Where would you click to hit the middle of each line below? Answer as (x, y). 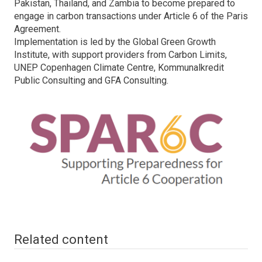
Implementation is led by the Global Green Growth (115, 42)
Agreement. (39, 29)
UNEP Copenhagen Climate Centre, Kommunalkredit (119, 68)
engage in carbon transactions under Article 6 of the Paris (131, 16)
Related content (61, 240)
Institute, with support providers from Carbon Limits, (120, 55)
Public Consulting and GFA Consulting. (91, 81)
